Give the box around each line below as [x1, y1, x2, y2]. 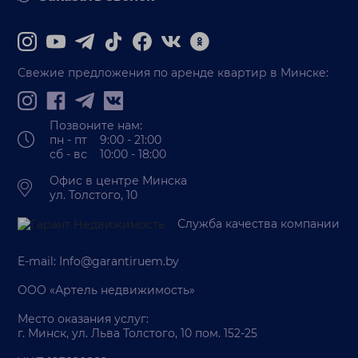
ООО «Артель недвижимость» [18, 283, 196, 298]
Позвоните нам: [50, 117, 143, 133]
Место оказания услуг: [18, 312, 149, 327]
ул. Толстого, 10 [50, 187, 138, 202]
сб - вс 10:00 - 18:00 [50, 146, 167, 161]
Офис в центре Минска [50, 173, 188, 188]
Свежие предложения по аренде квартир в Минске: [18, 65, 329, 80]
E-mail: [18, 254, 60, 269]
